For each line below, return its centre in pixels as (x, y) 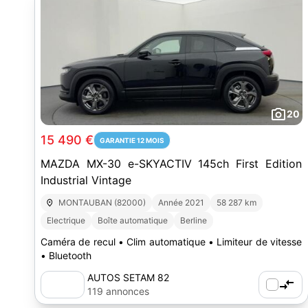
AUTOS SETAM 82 (128, 277)
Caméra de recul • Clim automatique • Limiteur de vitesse (171, 242)
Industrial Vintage (86, 180)
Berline (194, 220)
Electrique (66, 220)
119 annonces (118, 291)
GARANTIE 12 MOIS (132, 140)
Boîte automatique (133, 220)
